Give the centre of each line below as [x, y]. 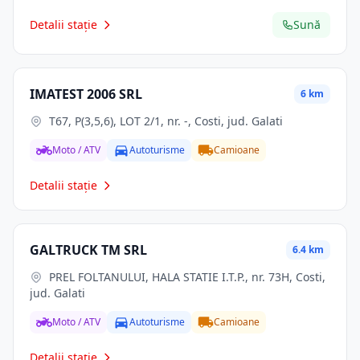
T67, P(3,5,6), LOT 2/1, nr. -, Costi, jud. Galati [166, 121]
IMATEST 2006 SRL [86, 94]
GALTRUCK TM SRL [88, 250]
